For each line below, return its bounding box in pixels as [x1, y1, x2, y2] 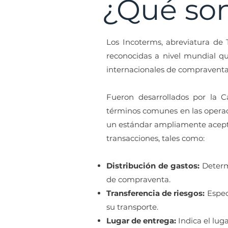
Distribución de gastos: [106, 161, 202, 170]
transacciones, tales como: [106, 133, 205, 143]
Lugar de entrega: [106, 216, 176, 225]
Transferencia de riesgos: [106, 188, 207, 198]
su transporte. [106, 202, 158, 212]
